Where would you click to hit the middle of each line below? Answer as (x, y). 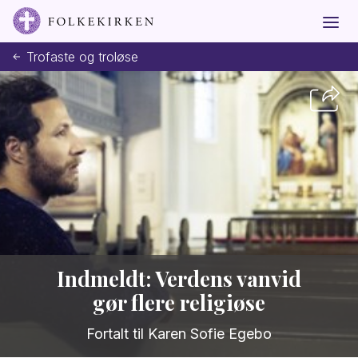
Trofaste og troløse (82, 56)
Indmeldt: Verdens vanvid (179, 279)
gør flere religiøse (179, 303)
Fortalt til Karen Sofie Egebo (179, 334)
